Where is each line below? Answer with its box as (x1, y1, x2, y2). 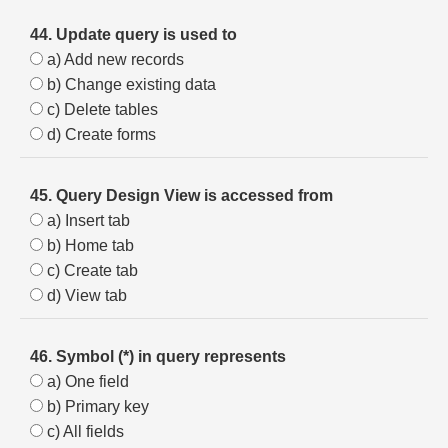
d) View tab (43, 287, 127, 304)
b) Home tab (43, 237, 134, 254)
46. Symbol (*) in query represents (30, 348, 286, 365)
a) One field (43, 373, 129, 390)
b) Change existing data (43, 76, 216, 93)
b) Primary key (43, 398, 149, 415)
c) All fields (43, 423, 124, 440)
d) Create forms (43, 126, 156, 143)
